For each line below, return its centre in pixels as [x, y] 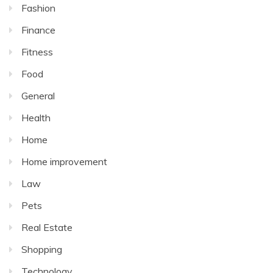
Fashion [38, 8]
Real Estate [47, 228]
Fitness [37, 52]
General [38, 96]
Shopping [42, 250]
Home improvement [64, 162]
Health [36, 118]
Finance [38, 30]
